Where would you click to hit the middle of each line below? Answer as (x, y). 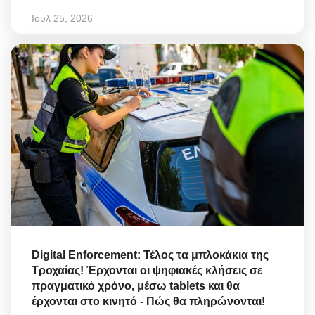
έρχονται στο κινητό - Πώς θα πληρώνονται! (148, 301)
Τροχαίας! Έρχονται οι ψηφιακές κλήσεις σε (147, 270)
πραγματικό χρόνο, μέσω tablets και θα (136, 285)
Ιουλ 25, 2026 (62, 19)
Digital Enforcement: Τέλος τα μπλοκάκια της (150, 255)
